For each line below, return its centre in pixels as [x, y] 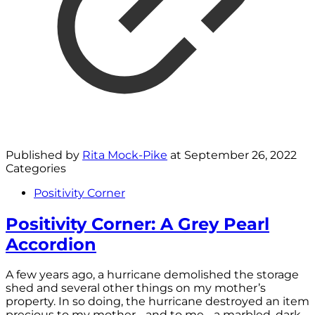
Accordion [51, 244]
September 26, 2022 [240, 155]
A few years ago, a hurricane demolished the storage [152, 275]
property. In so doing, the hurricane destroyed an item [157, 302]
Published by [44, 155]
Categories [36, 168]
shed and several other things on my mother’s [136, 288]
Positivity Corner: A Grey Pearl [137, 224]
